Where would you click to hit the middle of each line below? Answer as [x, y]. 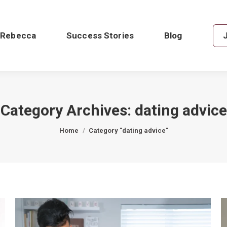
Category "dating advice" [128, 130]
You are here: [80, 125]
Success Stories [100, 35]
